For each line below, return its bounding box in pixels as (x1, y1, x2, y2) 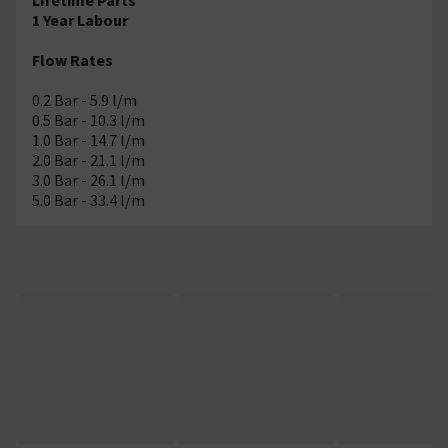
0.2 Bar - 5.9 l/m (32, 89, 137, 110)
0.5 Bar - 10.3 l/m (32, 109, 145, 130)
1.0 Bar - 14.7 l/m (32, 129, 145, 150)
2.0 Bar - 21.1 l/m (32, 149, 145, 170)
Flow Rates (32, 49, 113, 70)
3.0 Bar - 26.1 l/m (32, 169, 145, 190)
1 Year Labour (32, 9, 128, 30)
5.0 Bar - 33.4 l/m (32, 189, 145, 210)
